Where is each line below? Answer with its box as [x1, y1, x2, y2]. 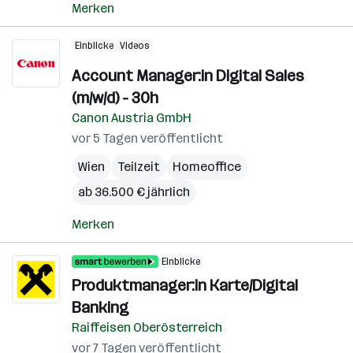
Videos [120, 40, 150, 51]
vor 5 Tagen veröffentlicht [72, 131, 223, 146]
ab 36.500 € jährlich [78, 184, 190, 199]
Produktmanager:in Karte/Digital [72, 276, 298, 295]
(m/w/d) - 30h [72, 88, 158, 107]
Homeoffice [173, 159, 241, 174]
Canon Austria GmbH [72, 110, 191, 125]
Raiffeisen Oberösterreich [72, 320, 222, 335]
